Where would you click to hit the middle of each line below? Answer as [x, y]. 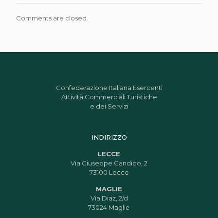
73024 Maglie [109, 207]
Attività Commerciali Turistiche [109, 97]
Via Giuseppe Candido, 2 [109, 163]
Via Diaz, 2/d [109, 198]
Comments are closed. [52, 18]
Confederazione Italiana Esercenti [109, 88]
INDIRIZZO [109, 137]
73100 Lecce [109, 172]
